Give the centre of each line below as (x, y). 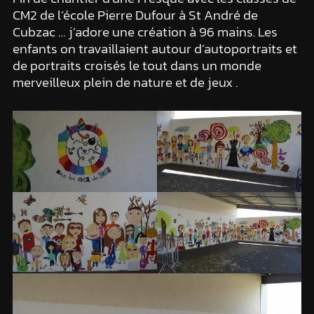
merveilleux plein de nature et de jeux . (125, 82)
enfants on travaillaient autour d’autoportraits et (155, 48)
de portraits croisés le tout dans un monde (137, 65)
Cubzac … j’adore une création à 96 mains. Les (145, 32)
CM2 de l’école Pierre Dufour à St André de (135, 15)
